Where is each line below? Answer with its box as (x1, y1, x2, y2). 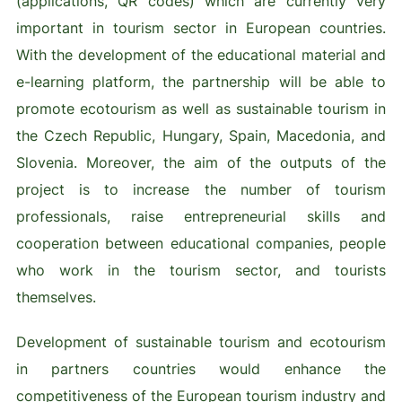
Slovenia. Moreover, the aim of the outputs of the (15, 153, 387, 172)
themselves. (15, 288, 96, 307)
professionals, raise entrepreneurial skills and (15, 207, 387, 226)
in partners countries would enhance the (15, 360, 387, 379)
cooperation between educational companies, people (15, 234, 387, 253)
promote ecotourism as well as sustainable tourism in (15, 100, 387, 118)
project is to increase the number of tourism (15, 180, 387, 199)
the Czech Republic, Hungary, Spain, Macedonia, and (15, 127, 387, 145)
